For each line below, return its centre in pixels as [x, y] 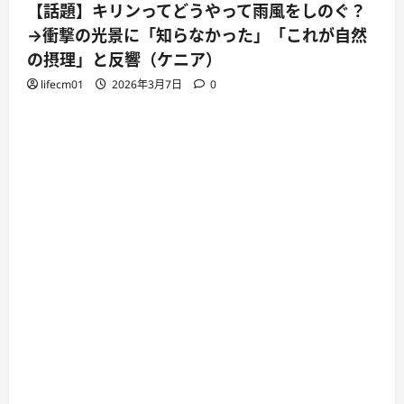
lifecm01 [62, 84]
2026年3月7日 [147, 84]
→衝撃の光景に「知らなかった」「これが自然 [197, 35]
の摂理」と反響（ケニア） [124, 60]
